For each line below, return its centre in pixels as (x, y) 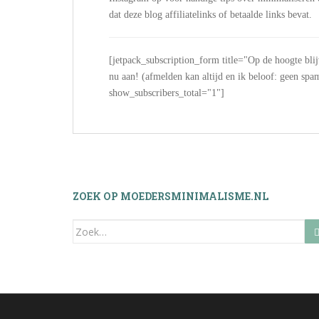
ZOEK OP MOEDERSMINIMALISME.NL (171, 196)
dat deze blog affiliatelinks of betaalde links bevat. (210, 15)
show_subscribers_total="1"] (167, 93)
